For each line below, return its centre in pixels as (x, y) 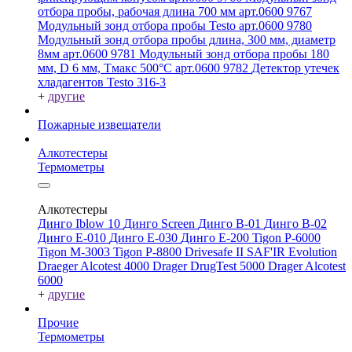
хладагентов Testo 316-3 (102, 82)
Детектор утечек (295, 68)
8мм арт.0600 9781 (88, 53)
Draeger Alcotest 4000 (95, 266)
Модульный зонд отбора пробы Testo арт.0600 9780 (175, 25)
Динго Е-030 (145, 237)
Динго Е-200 (216, 237)
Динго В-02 (295, 223)
